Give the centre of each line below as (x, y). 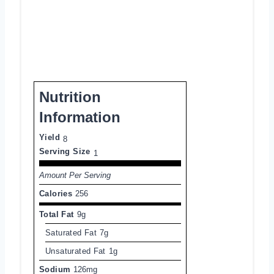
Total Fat (57, 214)
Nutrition (70, 97)
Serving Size (65, 151)
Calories (56, 193)
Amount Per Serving (75, 175)
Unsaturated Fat (76, 251)
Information (80, 117)
